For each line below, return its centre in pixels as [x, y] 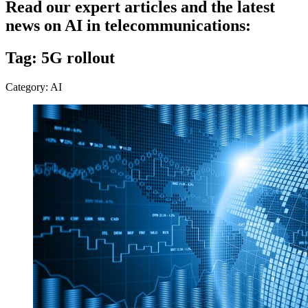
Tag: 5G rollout [60, 57]
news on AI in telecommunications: [128, 25]
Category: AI [34, 87]
